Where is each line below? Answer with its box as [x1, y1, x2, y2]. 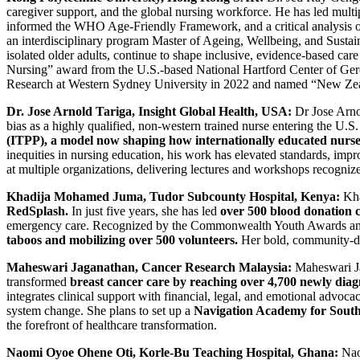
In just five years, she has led [72, 203, 220, 218]
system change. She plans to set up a [6, 303, 194, 317]
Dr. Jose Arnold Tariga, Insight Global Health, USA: [6, 104, 292, 118]
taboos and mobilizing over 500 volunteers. [6, 232, 238, 247]
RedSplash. [6, 203, 72, 218]
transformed [6, 274, 70, 288]
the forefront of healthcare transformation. [6, 317, 217, 332]
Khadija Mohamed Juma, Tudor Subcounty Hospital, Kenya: [6, 189, 343, 203]
